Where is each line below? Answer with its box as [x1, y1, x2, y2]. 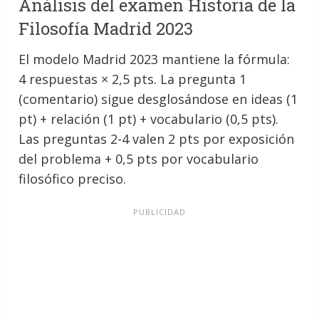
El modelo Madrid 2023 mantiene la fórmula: [19, 51, 291, 68]
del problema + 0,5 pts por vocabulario [19, 150, 259, 168]
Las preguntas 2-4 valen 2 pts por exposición [19, 130, 295, 148]
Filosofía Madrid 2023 [19, 17, 194, 41]
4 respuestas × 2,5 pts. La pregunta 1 [19, 70, 247, 88]
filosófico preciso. [19, 170, 127, 188]
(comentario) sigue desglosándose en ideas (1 [19, 90, 298, 108]
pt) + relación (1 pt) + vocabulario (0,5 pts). [19, 110, 279, 128]
